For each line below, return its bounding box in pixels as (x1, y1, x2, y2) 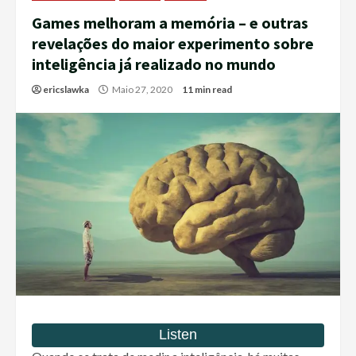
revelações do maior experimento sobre (32, 33, 314, 54)
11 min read (182, 83, 232, 96)
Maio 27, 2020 (110, 83, 174, 96)
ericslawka (43, 83, 89, 96)
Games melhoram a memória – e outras (32, 13, 308, 33)
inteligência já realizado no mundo (32, 54, 276, 75)
